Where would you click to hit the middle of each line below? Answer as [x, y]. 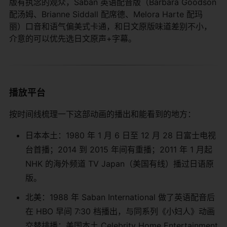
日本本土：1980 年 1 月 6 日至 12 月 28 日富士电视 [121, 136]
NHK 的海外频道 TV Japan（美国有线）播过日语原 [120, 164]
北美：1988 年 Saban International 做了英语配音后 [120, 197]
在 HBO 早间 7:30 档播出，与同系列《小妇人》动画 [120, 212]
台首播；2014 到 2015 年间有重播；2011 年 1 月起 [119, 150]
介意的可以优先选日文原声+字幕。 [73, 39]
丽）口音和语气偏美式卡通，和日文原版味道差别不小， [110, 27]
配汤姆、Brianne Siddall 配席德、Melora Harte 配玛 [106, 14]
